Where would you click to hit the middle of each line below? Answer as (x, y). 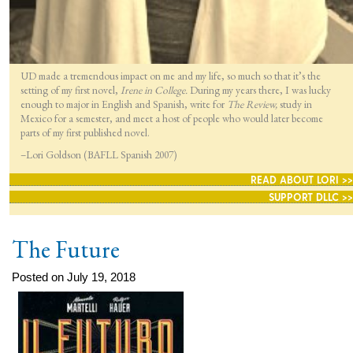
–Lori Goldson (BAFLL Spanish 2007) (98, 154)
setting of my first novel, (70, 89)
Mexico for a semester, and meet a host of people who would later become (171, 118)
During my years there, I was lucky (260, 89)
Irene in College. (155, 89)
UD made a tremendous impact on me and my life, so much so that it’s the (170, 75)
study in (295, 104)
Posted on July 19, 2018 (74, 277)
